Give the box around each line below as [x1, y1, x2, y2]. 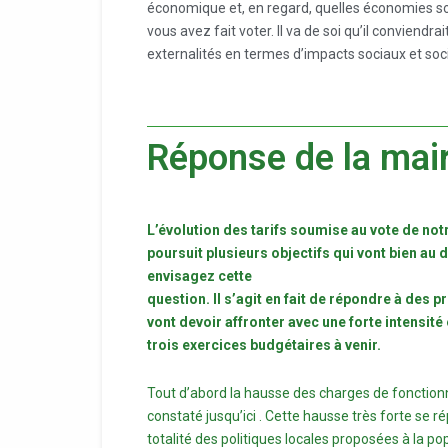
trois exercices [147, 337, 250, 353]
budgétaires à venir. [250, 337, 381, 353]
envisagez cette [147, 268, 252, 284]
